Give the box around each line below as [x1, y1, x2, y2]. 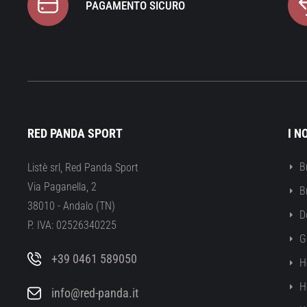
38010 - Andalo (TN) [27, 199, 115, 213]
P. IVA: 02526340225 [27, 219, 116, 232]
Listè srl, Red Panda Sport [27, 161, 138, 175]
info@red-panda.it [51, 286, 138, 301]
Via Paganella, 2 [27, 180, 97, 194]
